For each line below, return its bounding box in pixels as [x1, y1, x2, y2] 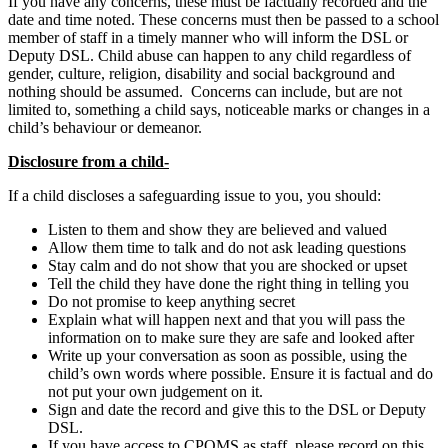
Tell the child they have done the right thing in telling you [48, 275, 409, 293]
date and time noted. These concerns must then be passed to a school [8, 11, 439, 29]
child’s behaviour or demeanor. [8, 119, 202, 137]
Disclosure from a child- [8, 153, 169, 171]
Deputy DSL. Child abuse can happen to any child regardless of [8, 47, 411, 65]
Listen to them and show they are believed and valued [48, 221, 387, 239]
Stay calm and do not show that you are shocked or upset [48, 257, 407, 275]
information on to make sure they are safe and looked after [48, 329, 414, 347]
